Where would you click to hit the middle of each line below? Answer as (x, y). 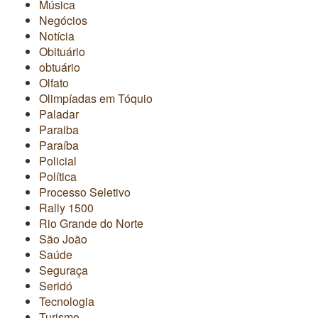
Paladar (59, 114)
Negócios (63, 20)
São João (63, 238)
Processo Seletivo (85, 192)
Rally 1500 (66, 207)
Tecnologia (67, 301)
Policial (58, 160)
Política (58, 176)
